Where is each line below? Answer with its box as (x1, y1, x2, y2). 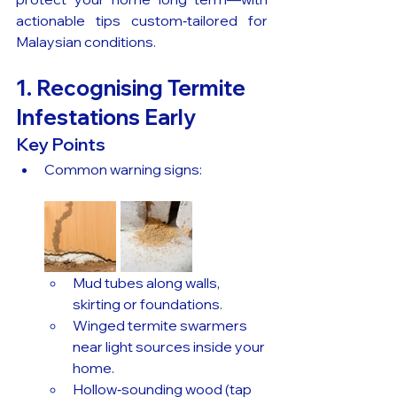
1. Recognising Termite (16, 74, 250, 102)
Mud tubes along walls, (73, 274, 222, 292)
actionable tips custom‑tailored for (16, 12, 268, 30)
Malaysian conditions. (16, 33, 156, 51)
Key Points (16, 133, 105, 156)
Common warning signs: (44, 160, 202, 179)
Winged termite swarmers (73, 316, 250, 335)
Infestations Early (16, 104, 196, 131)
